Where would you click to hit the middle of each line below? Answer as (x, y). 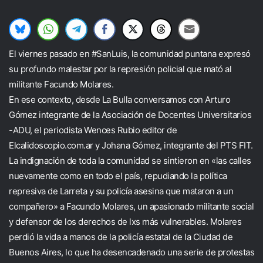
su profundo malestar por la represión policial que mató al (120, 69)
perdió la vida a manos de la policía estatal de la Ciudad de (121, 237)
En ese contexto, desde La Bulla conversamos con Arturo (119, 100)
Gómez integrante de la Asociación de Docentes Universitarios (130, 115)
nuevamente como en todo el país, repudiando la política (118, 176)
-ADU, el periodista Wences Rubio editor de (93, 130)
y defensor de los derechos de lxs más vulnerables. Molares (125, 222)
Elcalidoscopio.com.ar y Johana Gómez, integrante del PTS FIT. (131, 145)
